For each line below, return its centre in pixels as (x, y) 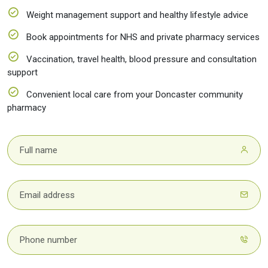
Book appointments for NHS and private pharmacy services (142, 37)
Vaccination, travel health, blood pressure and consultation (140, 59)
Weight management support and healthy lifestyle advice (136, 15)
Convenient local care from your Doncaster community (133, 94)
